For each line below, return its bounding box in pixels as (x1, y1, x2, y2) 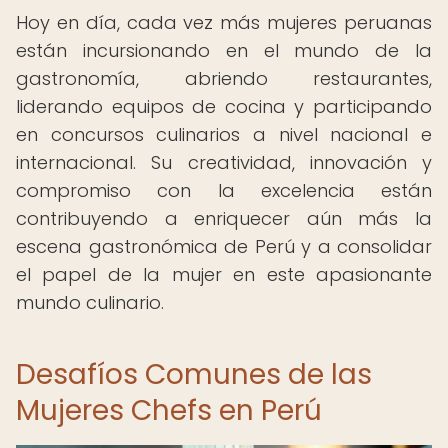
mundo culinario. (16, 290, 164, 315)
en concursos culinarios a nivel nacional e (16, 122, 432, 147)
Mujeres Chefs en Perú (16, 391, 322, 430)
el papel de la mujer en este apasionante (16, 262, 432, 287)
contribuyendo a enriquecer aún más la (16, 206, 432, 231)
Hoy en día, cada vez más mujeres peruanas (16, 10, 432, 35)
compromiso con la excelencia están (16, 178, 432, 203)
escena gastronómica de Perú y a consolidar (16, 234, 432, 259)
